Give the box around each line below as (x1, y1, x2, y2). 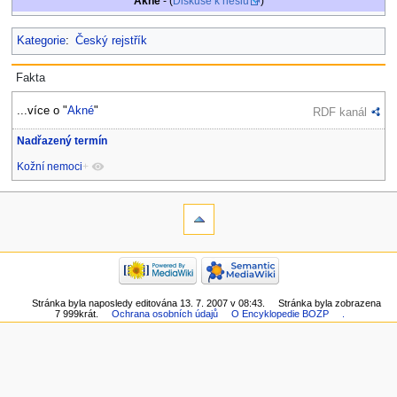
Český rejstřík (74, 34, 147, 47)
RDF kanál (313, 105, 368, 119)
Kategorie (16, 34, 66, 47)
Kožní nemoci (16, 160, 82, 173)
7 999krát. (55, 307, 99, 319)
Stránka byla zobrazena (278, 297, 382, 308)
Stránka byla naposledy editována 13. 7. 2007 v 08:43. (32, 297, 266, 308)
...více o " (16, 103, 67, 117)
